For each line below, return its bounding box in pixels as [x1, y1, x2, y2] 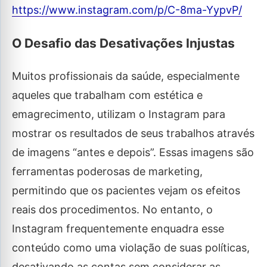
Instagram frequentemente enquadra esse [12, 222, 224, 235]
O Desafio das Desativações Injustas [12, 36, 235, 51]
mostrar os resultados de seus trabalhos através [12, 127, 254, 140]
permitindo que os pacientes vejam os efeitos [12, 184, 240, 197]
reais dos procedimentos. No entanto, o [12, 203, 213, 216]
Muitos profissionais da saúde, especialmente [12, 70, 240, 83]
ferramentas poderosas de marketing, [12, 165, 203, 178]
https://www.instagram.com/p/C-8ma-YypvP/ [12, 4, 242, 16]
